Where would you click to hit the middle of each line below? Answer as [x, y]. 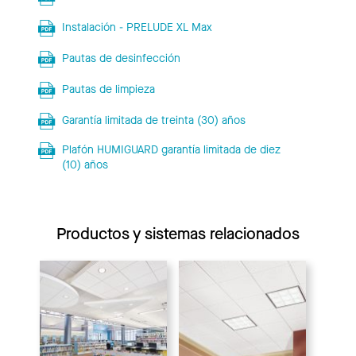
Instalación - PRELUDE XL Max [137, 27]
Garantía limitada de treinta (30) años [153, 120]
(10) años [85, 164]
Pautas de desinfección [121, 58]
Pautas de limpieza [108, 89]
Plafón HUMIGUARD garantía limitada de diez [171, 149]
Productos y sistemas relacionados [178, 234]
